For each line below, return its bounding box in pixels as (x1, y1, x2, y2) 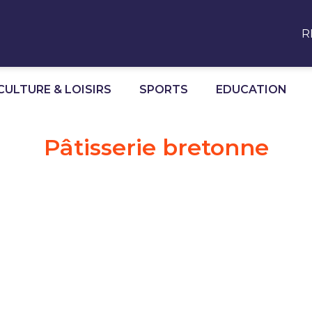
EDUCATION (216, 82, 287, 96)
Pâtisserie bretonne (43, 134, 269, 161)
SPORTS (139, 82, 188, 96)
